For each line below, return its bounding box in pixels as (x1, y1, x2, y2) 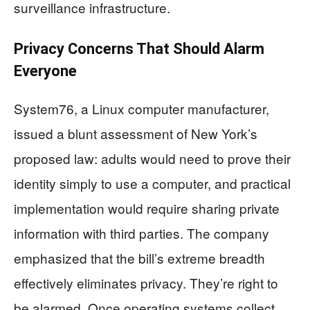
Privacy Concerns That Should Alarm (14, 40, 264, 58)
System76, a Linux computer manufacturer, (14, 99, 269, 118)
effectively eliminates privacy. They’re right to (14, 273, 278, 293)
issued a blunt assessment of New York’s (14, 124, 257, 143)
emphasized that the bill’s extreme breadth (14, 248, 265, 268)
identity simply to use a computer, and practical (14, 174, 291, 193)
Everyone (14, 62, 77, 80)
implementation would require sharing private (14, 199, 280, 218)
